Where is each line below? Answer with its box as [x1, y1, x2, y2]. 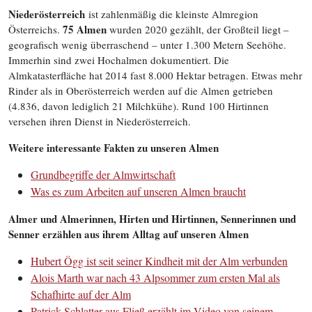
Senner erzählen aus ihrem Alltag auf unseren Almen [8, 226, 249, 242]
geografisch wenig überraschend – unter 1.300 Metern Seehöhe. [8, 38, 286, 52]
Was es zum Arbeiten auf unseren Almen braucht [31, 184, 246, 198]
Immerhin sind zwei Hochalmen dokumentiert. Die [8, 53, 229, 67]
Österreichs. [8, 22, 63, 36]
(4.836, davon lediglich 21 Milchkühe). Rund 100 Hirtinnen [8, 99, 269, 113]
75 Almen [63, 22, 107, 37]
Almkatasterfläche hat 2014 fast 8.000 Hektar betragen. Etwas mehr [8, 68, 302, 82]
